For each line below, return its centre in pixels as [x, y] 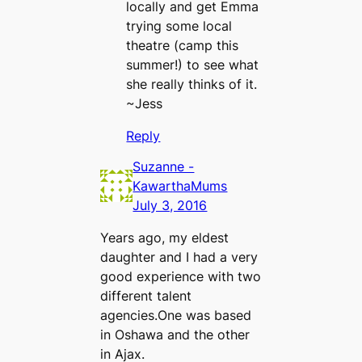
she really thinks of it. [192, 84]
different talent [146, 295]
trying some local [179, 26]
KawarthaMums [180, 185]
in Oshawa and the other [175, 334]
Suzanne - [164, 166]
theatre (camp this [183, 46]
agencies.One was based [176, 315]
